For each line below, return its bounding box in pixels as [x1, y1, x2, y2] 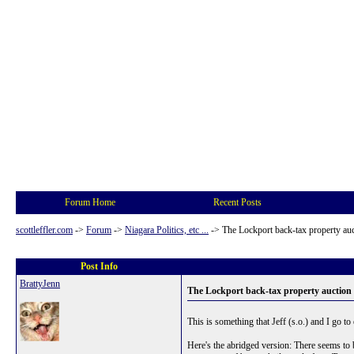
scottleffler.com [16, 224, 73, 235]
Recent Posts [213, 197, 262, 208]
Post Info [80, 261, 118, 272]
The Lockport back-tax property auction [187, 285, 352, 296]
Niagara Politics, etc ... [125, 224, 209, 235]
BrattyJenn [20, 278, 60, 289]
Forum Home [65, 197, 115, 208]
